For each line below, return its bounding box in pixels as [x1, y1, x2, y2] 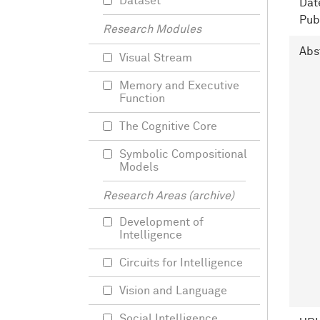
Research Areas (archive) [103, 190, 234, 201]
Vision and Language [119, 285, 227, 296]
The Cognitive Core [119, 121, 217, 132]
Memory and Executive [119, 80, 239, 91]
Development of [119, 216, 204, 228]
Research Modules [103, 24, 201, 35]
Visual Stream [119, 52, 192, 64]
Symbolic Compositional [119, 149, 247, 160]
